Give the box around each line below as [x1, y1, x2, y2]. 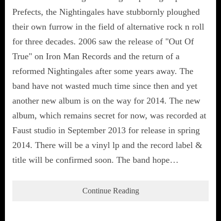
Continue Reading [82, 186, 139, 195]
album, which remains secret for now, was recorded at [12, 110, 206, 120]
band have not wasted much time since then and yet [12, 80, 197, 91]
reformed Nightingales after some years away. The [12, 66, 193, 76]
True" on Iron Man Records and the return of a [12, 51, 180, 61]
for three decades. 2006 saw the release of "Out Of [12, 36, 194, 46]
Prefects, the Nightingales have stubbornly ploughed [12, 6, 200, 17]
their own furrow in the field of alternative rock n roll [12, 21, 204, 32]
